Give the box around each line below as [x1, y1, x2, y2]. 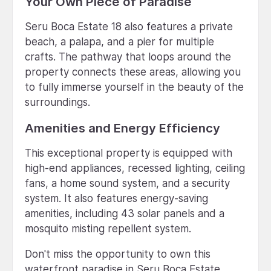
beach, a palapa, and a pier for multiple [25, 35, 214, 48]
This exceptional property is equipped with [25, 146, 232, 159]
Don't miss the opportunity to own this [25, 247, 211, 260]
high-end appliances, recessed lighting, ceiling [25, 162, 245, 174]
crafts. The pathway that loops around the [25, 50, 231, 63]
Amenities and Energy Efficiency [25, 120, 220, 135]
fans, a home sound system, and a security [25, 177, 230, 189]
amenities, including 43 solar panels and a [25, 207, 224, 220]
